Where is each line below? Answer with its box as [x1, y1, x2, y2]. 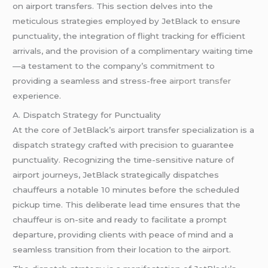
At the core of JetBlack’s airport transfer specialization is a [13, 125, 255, 135]
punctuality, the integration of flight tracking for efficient [13, 31, 246, 41]
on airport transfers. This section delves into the [13, 1, 214, 11]
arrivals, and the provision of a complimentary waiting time [13, 46, 254, 56]
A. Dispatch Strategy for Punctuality [13, 110, 162, 120]
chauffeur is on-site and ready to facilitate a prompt [13, 215, 227, 225]
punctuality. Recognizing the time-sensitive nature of [13, 155, 234, 165]
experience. [13, 91, 62, 101]
